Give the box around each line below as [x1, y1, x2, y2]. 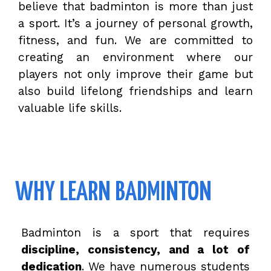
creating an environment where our [18, 50, 253, 64]
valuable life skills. [18, 100, 122, 115]
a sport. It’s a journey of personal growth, [18, 16, 253, 30]
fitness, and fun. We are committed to [18, 33, 253, 47]
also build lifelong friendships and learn [18, 83, 253, 98]
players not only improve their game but [18, 67, 253, 81]
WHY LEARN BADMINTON [15, 180, 212, 206]
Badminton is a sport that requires [21, 226, 250, 240]
